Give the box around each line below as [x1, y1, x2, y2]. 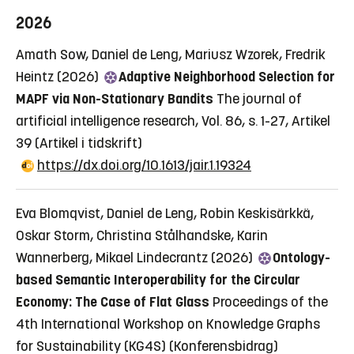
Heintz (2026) [16, 68, 102, 86]
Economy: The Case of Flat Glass [16, 293, 209, 311]
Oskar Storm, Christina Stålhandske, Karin [16, 227, 268, 245]
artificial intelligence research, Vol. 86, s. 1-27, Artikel [16, 112, 330, 130]
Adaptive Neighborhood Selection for [119, 68, 335, 86]
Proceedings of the [213, 293, 328, 311]
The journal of [217, 90, 302, 108]
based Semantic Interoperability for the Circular [16, 271, 300, 289]
